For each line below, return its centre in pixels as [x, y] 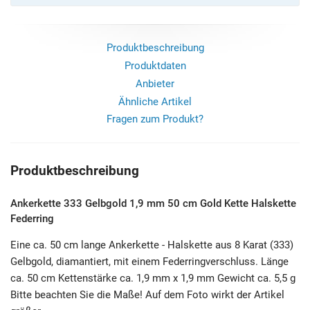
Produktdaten [155, 66]
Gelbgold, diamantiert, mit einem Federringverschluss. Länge [149, 261]
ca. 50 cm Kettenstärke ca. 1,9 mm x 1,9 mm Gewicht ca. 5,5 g [154, 278]
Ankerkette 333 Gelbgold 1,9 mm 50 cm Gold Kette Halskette [153, 203]
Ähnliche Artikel [155, 101]
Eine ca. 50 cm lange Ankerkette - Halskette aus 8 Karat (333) [152, 245]
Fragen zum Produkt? [155, 119]
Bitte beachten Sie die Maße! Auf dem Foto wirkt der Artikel [147, 294]
